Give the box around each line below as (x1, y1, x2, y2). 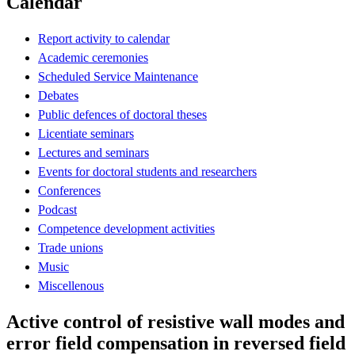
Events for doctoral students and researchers (38, 164, 257, 178)
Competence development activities (38, 221, 215, 235)
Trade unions (38, 240, 103, 254)
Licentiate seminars (38, 126, 134, 140)
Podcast (38, 202, 77, 216)
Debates (38, 88, 78, 102)
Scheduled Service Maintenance (38, 69, 198, 83)
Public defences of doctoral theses (38, 107, 207, 121)
